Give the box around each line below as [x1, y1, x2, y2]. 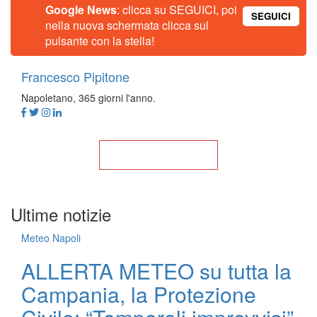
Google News [45, 1, 117, 18]
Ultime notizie [11, 202, 111, 226]
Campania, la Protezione [21, 279, 256, 309]
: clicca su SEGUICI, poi [117, 1, 237, 18]
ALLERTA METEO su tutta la [21, 255, 292, 286]
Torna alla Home [119, 148, 197, 162]
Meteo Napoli [21, 231, 81, 245]
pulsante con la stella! [45, 33, 154, 49]
